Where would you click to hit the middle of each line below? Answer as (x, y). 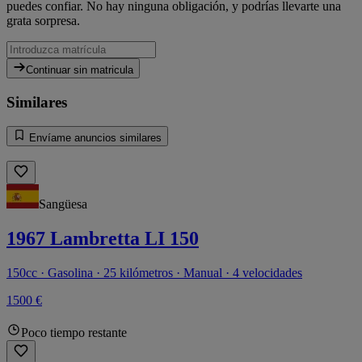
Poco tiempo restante (74, 333)
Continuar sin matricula (80, 69)
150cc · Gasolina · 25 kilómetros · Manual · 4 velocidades (154, 273)
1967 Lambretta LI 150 (103, 239)
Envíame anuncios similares (94, 138)
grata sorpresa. (43, 20)
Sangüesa (63, 204)
